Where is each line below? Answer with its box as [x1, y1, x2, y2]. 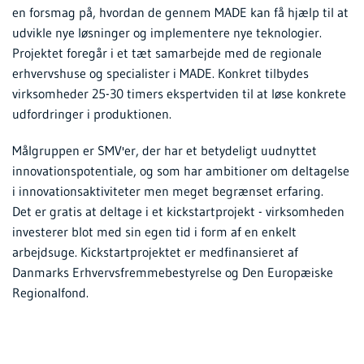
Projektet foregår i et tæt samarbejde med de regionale [12, 44, 322, 61]
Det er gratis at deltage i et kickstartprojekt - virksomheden [12, 202, 344, 219]
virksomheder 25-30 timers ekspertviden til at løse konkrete [12, 84, 346, 102]
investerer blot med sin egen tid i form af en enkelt [12, 223, 297, 240]
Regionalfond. [12, 284, 89, 301]
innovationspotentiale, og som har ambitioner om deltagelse [12, 162, 349, 179]
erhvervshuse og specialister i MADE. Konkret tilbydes [12, 64, 309, 81]
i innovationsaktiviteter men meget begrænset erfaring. [12, 182, 323, 199]
